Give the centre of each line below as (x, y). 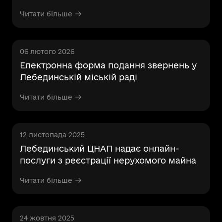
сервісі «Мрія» (52, 6)
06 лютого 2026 (47, 52)
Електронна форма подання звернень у (108, 65)
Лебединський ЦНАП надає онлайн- (100, 148)
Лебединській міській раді (79, 77)
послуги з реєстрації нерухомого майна (108, 160)
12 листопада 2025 (52, 135)
